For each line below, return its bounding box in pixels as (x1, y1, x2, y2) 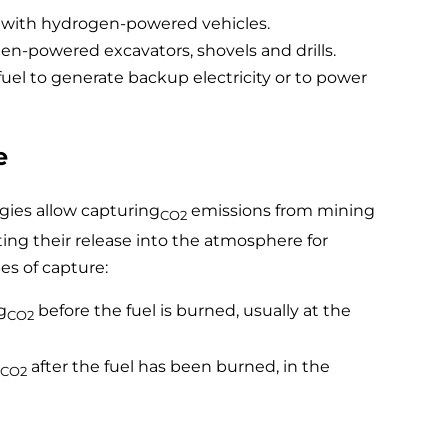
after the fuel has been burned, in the (27, 356, 330, 376)
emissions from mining (187, 201, 375, 221)
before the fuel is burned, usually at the (34, 300, 351, 320)
